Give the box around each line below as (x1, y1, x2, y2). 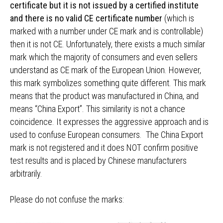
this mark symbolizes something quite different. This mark (10, 78, 206, 88)
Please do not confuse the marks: (10, 194, 124, 205)
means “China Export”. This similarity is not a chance (10, 104, 185, 114)
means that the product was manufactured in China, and (10, 91, 199, 101)
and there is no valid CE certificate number (10, 13, 162, 23)
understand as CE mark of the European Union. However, (10, 65, 201, 75)
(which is (162, 13, 194, 23)
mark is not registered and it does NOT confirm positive (10, 142, 198, 153)
